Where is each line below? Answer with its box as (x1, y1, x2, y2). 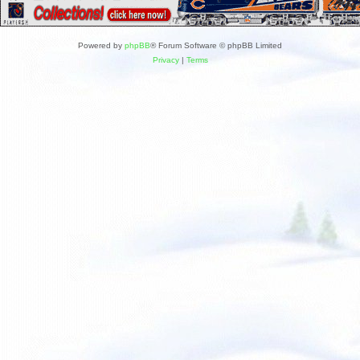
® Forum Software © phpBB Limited (150, 41, 282, 50)
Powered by (78, 41, 125, 50)
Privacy (152, 55, 179, 64)
